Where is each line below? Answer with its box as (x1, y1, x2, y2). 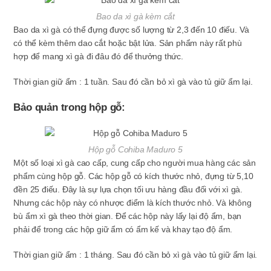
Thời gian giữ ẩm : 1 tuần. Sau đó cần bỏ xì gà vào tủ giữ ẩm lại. (13, 77, 253, 87)
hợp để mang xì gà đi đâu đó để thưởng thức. (13, 51, 183, 61)
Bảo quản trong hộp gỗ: (13, 102, 126, 113)
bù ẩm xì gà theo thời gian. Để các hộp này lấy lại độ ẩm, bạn (13, 211, 242, 221)
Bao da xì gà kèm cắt (96, 11, 175, 21)
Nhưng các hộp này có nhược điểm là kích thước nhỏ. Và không (13, 198, 252, 207)
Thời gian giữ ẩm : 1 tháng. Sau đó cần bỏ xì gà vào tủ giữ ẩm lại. (13, 250, 258, 260)
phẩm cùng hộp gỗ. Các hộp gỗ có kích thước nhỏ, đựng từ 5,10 (13, 171, 253, 181)
